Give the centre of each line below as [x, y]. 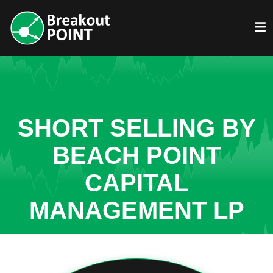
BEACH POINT [136, 155]
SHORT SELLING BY [136, 128]
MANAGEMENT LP [136, 210]
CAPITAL [136, 183]
